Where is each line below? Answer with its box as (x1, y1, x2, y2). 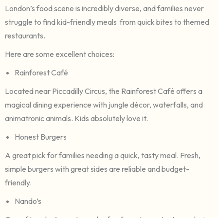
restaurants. (5, 30, 45, 40)
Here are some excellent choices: (5, 49, 114, 59)
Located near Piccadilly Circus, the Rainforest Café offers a (5, 86, 202, 96)
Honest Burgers (15, 131, 67, 142)
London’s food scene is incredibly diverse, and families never (5, 3, 204, 13)
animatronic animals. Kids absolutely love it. (5, 113, 148, 123)
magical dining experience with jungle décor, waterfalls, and (5, 99, 203, 109)
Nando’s (15, 196, 41, 206)
